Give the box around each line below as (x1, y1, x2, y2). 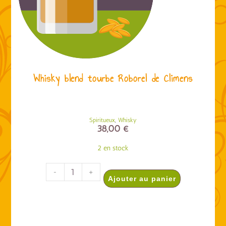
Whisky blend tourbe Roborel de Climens (33, 70, 193, 86)
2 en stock (97, 143, 129, 152)
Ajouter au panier (107, 174, 176, 183)
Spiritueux (89, 116, 115, 124)
